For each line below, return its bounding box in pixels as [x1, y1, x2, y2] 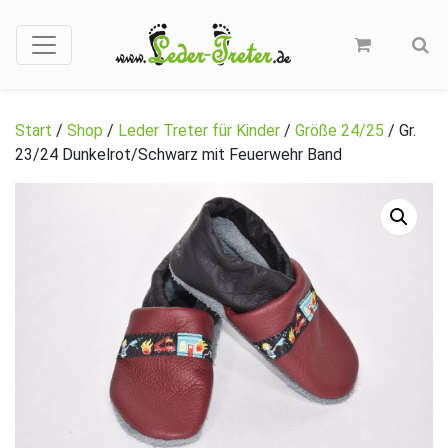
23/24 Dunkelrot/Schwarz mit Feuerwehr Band [15, 145, 342, 165]
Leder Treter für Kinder [118, 121, 280, 141]
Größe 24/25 [295, 121, 384, 141]
